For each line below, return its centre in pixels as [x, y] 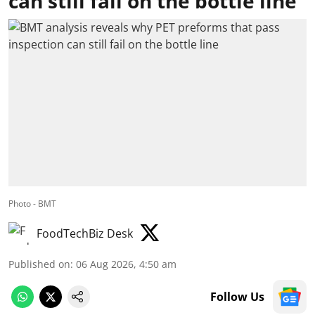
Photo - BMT [32, 204]
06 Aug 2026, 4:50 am [126, 264]
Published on [39, 264]
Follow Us [237, 297]
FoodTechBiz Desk [85, 234]
